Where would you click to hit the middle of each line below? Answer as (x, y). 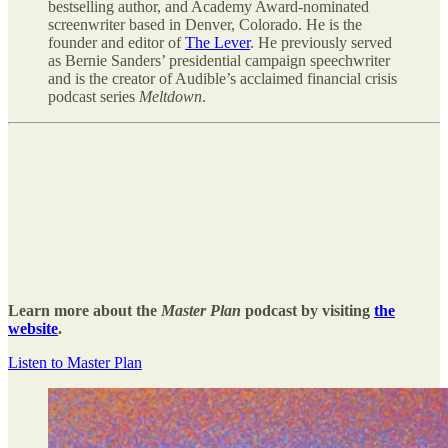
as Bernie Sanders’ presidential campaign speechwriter (219, 61)
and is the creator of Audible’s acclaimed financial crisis (222, 79)
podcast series (93, 97)
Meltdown (170, 97)
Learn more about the (84, 311)
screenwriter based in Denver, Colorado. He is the (205, 25)
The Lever (217, 43)
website (33, 329)
